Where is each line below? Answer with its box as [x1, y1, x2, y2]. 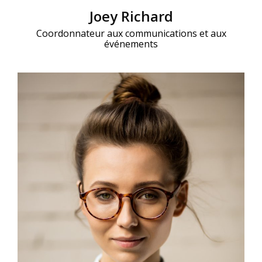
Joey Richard [89, 6, 173, 26]
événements [104, 37, 158, 51]
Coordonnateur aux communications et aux [36, 27, 226, 40]
